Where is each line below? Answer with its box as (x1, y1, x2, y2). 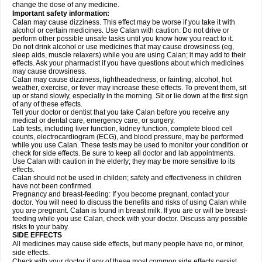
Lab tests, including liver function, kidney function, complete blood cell (12, 125, 233, 133)
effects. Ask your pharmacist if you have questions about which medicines (12, 59, 244, 67)
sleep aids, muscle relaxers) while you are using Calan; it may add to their (12, 51, 246, 59)
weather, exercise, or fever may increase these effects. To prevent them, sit (12, 84, 246, 92)
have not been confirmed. (12, 182, 93, 190)
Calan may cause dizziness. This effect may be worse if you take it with (12, 18, 235, 26)
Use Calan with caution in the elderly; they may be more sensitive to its (12, 157, 235, 166)
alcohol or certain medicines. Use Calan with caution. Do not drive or (12, 26, 229, 35)
